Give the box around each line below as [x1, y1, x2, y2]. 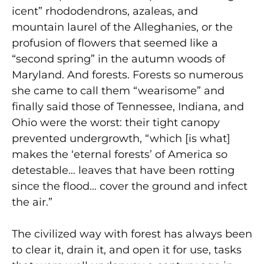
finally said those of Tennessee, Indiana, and [12, 100, 244, 113]
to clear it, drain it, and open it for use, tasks [12, 243, 242, 256]
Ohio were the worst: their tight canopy [12, 115, 220, 129]
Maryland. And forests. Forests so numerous [12, 68, 243, 81]
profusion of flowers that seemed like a [12, 36, 218, 49]
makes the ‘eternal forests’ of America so [12, 147, 227, 161]
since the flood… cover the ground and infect [12, 179, 247, 193]
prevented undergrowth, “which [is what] [12, 131, 230, 145]
